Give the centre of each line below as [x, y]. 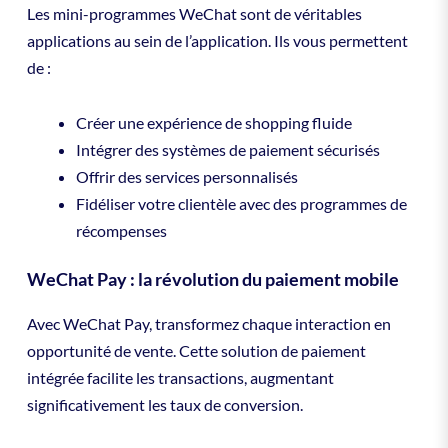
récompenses [122, 231]
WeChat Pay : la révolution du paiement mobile [212, 279]
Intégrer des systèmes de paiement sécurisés [228, 150]
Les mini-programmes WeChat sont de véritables [194, 13]
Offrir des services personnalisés [187, 177]
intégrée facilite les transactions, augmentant [180, 378]
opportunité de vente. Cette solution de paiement [196, 351]
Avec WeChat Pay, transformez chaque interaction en [208, 324]
